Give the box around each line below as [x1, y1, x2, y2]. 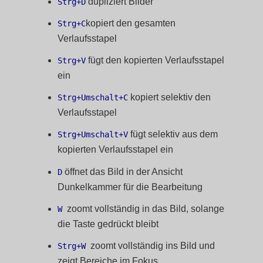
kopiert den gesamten [86, 18, 176, 28]
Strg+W [58, 241, 91, 251]
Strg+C [58, 18, 86, 28]
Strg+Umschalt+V [58, 130, 129, 140]
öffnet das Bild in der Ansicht [62, 166, 183, 177]
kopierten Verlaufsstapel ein [58, 144, 174, 155]
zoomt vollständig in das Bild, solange [67, 203, 225, 214]
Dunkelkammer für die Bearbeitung [58, 181, 203, 192]
